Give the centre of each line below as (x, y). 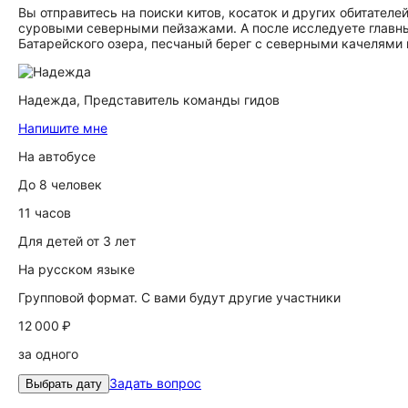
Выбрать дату (64, 384)
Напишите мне (63, 128)
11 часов (45, 213)
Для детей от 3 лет (77, 241)
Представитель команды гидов (182, 100)
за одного (48, 354)
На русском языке (76, 269)
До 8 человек (60, 184)
